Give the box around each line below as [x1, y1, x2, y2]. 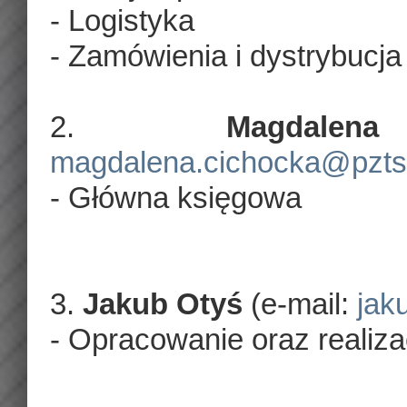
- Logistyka [50, 3, 194, 37]
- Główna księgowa [50, 180, 302, 214]
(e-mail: [243, 286, 357, 321]
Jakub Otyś [83, 286, 243, 321]
